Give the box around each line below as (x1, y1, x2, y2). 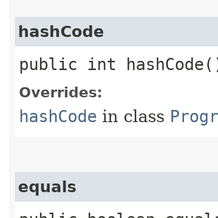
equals (18, 178, 76, 196)
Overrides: (19, 84, 103, 101)
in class (97, 106, 170, 126)
